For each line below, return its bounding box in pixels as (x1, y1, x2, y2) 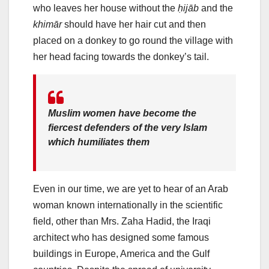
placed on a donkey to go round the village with (33, 35, 233, 46)
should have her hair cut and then (62, 19, 206, 30)
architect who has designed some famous (33, 232, 209, 243)
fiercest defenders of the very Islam (48, 122, 207, 133)
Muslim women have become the (48, 108, 196, 119)
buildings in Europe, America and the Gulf (33, 249, 210, 259)
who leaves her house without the (33, 3, 178, 14)
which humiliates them (48, 137, 150, 148)
